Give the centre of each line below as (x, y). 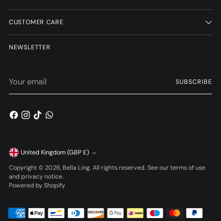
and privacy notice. (36, 177)
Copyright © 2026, (36, 168)
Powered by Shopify (37, 185)
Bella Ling (76, 168)
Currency (35, 156)
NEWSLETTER (30, 47)
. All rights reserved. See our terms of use (147, 168)
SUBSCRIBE (194, 82)
